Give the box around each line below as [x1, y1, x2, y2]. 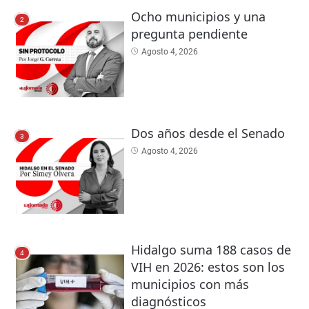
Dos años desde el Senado [130, 125, 285, 142]
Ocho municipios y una [130, 8, 266, 26]
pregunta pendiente [130, 26, 248, 43]
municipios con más [130, 276, 249, 293]
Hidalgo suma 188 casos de [130, 241, 291, 259]
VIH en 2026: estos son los [130, 259, 285, 276]
